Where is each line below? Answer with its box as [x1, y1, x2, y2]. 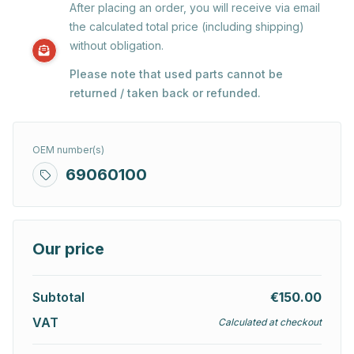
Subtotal [32, 289, 85, 306]
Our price [32, 239, 104, 259]
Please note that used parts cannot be [70, 67, 283, 81]
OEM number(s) [32, 144, 104, 156]
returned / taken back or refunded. [70, 86, 261, 100]
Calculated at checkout [218, 316, 322, 329]
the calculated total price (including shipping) [70, 20, 304, 34]
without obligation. [70, 39, 164, 53]
